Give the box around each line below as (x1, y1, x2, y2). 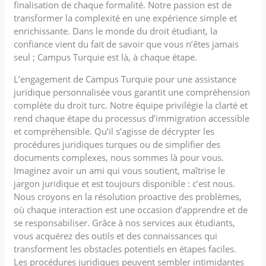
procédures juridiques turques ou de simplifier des (14, 138, 221, 150)
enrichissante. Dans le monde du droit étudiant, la (14, 24, 218, 37)
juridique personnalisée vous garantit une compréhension (14, 85, 251, 98)
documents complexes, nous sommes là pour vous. (14, 151, 224, 163)
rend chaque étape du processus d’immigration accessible (14, 112, 250, 124)
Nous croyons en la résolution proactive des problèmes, (14, 190, 242, 202)
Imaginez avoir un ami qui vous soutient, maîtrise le (14, 164, 226, 176)
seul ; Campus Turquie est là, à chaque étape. (14, 50, 198, 63)
